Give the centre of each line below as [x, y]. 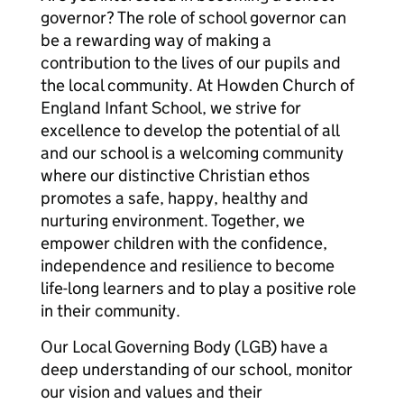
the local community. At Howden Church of [197, 85]
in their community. [110, 311]
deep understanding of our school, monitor [197, 369]
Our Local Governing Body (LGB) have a [184, 347]
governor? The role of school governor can [193, 18]
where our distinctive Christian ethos [175, 175]
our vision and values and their [151, 392]
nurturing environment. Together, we [173, 220]
